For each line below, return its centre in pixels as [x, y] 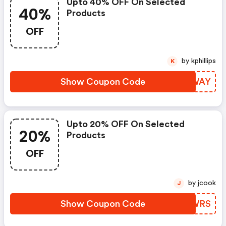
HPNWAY [190, 82]
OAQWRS [190, 204]
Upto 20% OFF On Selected [126, 124]
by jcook [207, 183]
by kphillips [204, 61]
